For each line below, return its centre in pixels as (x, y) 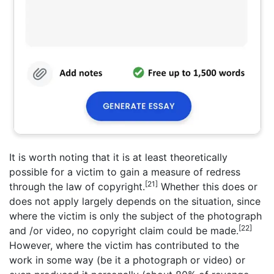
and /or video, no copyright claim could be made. (124, 231)
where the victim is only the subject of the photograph (135, 216)
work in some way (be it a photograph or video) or (127, 260)
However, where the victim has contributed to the (124, 245)
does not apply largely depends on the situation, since (135, 201)
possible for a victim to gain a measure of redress (125, 172)
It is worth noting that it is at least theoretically (118, 157)
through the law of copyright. (77, 187)
